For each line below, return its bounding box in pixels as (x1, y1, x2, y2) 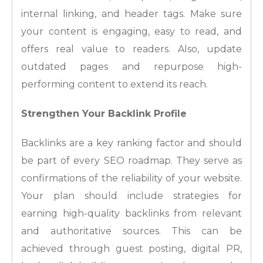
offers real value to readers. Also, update (21, 43, 242, 55)
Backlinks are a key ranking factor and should (21, 137, 242, 149)
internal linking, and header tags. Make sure (21, 8, 242, 20)
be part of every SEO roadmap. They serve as (21, 155, 242, 167)
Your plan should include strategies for (21, 190, 242, 202)
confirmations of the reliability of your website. (21, 173, 242, 184)
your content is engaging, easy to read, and (21, 26, 242, 38)
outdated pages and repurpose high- (21, 61, 242, 73)
